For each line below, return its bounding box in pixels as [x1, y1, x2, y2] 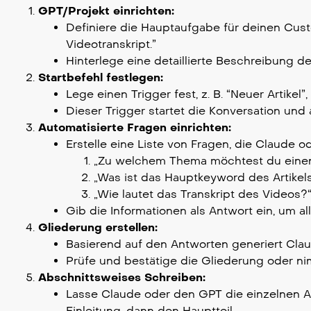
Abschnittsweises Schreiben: [38, 270, 205, 284]
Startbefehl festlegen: [38, 70, 163, 84]
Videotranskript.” [66, 37, 156, 51]
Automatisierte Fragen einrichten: [38, 120, 231, 134]
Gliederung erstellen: [38, 220, 158, 234]
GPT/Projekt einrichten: [38, 3, 174, 17]
